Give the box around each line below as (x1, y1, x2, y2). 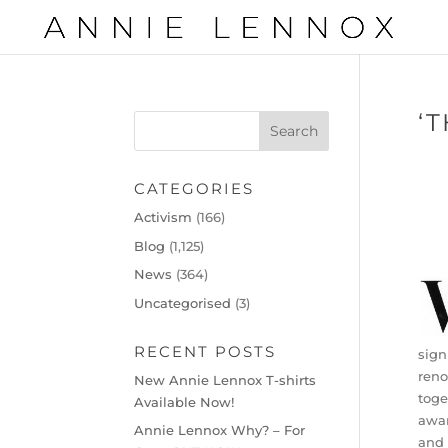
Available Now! (134, 393, 235, 410)
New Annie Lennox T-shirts (134, 371, 317, 388)
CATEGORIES (134, 179, 255, 198)
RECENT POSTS (134, 341, 277, 361)
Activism (134, 209, 193, 225)
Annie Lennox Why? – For (134, 422, 306, 438)
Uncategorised (134, 294, 232, 311)
